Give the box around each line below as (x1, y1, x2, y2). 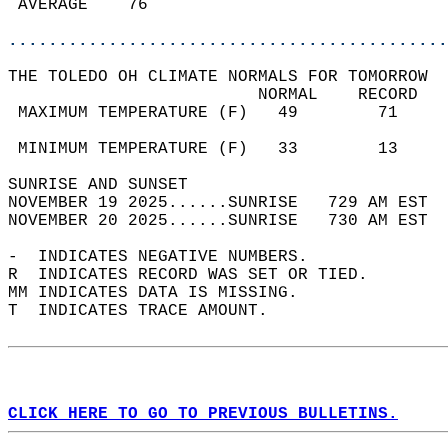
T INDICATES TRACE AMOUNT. (8, 302, 288, 320)
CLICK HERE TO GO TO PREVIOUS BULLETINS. (8, 405, 398, 423)
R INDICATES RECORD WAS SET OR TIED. (8, 266, 388, 284)
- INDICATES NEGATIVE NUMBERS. (8, 248, 328, 266)
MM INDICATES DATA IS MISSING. (8, 284, 318, 302)
